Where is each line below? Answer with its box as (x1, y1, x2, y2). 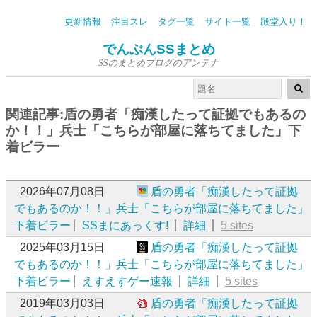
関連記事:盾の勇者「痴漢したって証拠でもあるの (6, 106, 306, 122)
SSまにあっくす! (82, 219, 168, 231)
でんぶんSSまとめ (102, 42, 215, 57)
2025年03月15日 (20, 241, 105, 253)
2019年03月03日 (20, 296, 105, 309)
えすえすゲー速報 (82, 275, 173, 287)
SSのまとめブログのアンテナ (98, 58, 219, 68)
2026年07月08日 (20, 185, 105, 197)
